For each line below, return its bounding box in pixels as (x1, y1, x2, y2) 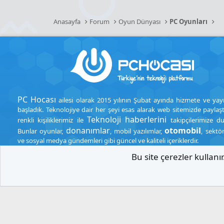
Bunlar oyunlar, (17, 126, 66, 135)
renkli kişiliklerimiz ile (17, 115, 87, 124)
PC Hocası (17, 94, 56, 105)
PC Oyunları (169, 17, 208, 26)
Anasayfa (53, 17, 80, 26)
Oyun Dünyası (118, 17, 161, 26)
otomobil (164, 125, 201, 136)
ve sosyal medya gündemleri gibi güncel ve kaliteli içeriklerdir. (17, 136, 198, 145)
